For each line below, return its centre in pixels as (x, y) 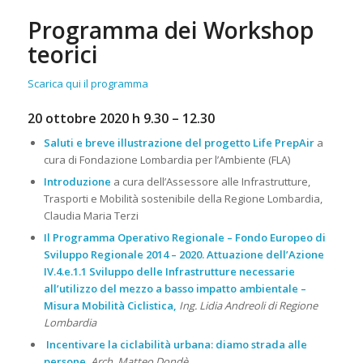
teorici (62, 55)
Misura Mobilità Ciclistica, (110, 306)
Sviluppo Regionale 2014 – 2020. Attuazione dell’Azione (184, 255)
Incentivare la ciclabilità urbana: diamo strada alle (176, 345)
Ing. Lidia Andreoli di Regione (248, 306)
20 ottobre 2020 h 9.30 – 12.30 (121, 119)
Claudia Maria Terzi (91, 216)
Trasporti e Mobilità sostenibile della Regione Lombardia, (183, 199)
